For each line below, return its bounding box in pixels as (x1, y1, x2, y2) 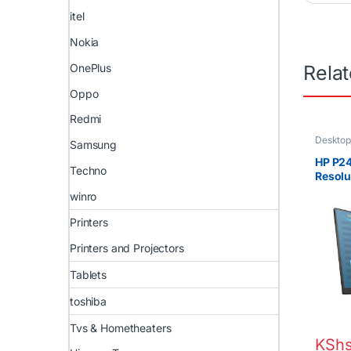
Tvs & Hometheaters (70, 320, 172, 335)
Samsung (70, 138, 118, 152)
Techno (70, 163, 107, 177)
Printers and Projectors (70, 241, 184, 255)
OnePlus (70, 60, 112, 74)
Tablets (70, 268, 107, 282)
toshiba (70, 294, 107, 308)
